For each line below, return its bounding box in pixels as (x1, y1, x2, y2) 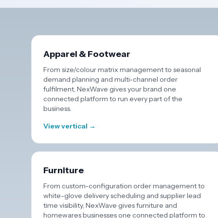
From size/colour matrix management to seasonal (43, 65, 201, 74)
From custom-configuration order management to (43, 182, 205, 190)
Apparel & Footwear (43, 49, 130, 59)
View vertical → (43, 122, 96, 130)
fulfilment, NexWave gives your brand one (43, 85, 176, 93)
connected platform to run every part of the (43, 94, 182, 103)
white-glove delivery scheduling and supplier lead (43, 191, 201, 200)
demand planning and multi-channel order (43, 75, 178, 84)
